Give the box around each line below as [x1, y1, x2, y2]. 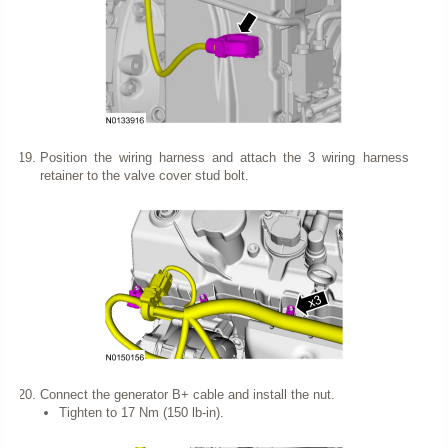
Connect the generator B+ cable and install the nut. [39, 386, 335, 402]
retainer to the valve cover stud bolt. [39, 167, 249, 183]
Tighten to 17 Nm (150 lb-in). [59, 404, 224, 420]
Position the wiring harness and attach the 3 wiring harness [39, 149, 409, 165]
